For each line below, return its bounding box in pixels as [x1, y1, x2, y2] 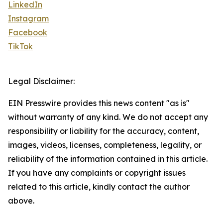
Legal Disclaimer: [8, 76, 75, 87]
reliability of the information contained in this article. [8, 154, 208, 164]
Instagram [8, 13, 49, 24]
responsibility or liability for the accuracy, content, [8, 126, 199, 136]
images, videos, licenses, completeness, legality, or [8, 140, 202, 150]
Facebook [8, 27, 47, 38]
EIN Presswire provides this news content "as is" [8, 98, 190, 109]
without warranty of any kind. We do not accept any [8, 112, 208, 122]
